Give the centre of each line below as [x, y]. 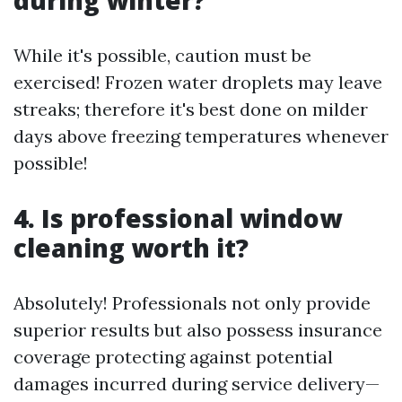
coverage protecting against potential [173, 357]
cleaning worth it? [131, 248]
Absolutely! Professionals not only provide [192, 303]
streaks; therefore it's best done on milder [191, 109]
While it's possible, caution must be [162, 55]
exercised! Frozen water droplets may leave [198, 82]
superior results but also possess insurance [198, 330]
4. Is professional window [178, 218]
